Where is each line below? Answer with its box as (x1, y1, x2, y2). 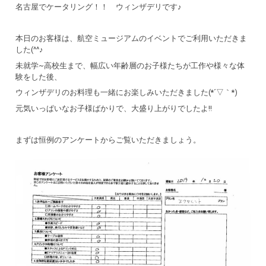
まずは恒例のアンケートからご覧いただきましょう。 (15, 135, 201, 145)
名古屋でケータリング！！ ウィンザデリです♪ (15, 2, 182, 11)
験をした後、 (15, 72, 62, 81)
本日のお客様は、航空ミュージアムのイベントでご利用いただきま (15, 33, 248, 43)
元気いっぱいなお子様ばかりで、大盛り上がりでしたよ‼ (15, 103, 213, 113)
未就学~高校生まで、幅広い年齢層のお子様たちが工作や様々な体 (15, 61, 245, 70)
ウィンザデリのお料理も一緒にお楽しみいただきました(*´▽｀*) (15, 88, 238, 97)
